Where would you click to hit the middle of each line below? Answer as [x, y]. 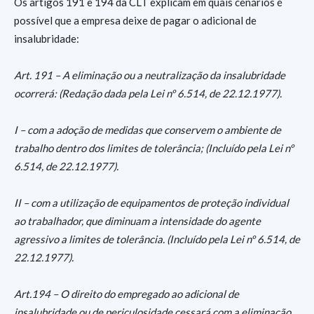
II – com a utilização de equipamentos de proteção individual [151, 203]
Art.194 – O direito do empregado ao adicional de [127, 294]
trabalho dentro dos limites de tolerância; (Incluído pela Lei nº [154, 148]
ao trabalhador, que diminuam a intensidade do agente [137, 221]
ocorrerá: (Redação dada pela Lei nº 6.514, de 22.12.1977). [148, 93]
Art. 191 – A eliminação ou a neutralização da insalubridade [150, 75]
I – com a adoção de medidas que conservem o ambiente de [148, 130]
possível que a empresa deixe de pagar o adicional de [135, 20]
